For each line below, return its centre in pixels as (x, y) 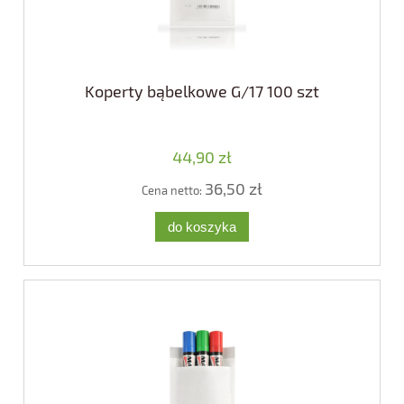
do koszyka (202, 226)
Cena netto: (173, 190)
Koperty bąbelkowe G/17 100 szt (202, 91)
